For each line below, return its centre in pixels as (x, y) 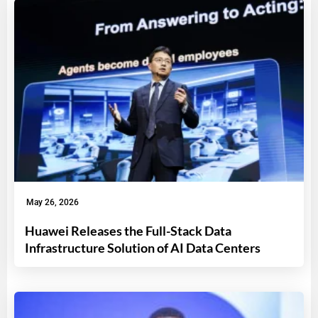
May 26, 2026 (53, 202)
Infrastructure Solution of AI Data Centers (143, 247)
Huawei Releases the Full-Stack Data (128, 230)
